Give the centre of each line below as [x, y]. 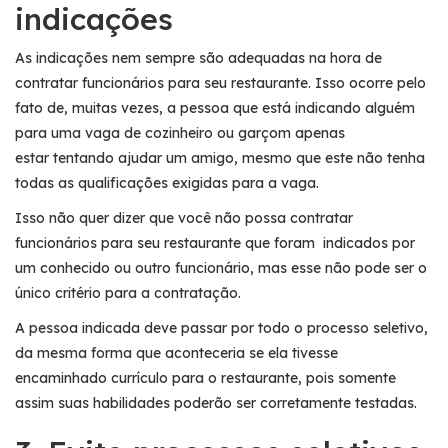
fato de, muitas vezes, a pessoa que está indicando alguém [215, 107]
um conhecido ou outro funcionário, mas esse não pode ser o [221, 267]
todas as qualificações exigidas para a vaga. [167, 182]
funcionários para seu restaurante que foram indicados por [215, 242]
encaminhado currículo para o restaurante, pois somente [205, 377]
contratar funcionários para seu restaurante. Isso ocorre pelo [220, 82]
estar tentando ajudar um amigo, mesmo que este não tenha [220, 157]
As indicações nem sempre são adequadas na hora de [198, 57]
